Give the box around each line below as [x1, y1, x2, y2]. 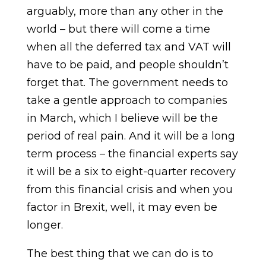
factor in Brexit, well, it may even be [26, 201, 217, 214]
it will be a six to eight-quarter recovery [26, 165, 236, 178]
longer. [26, 218, 63, 232]
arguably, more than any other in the [26, 5, 223, 18]
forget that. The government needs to [26, 76, 228, 89]
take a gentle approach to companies [26, 94, 227, 107]
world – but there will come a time [26, 23, 210, 36]
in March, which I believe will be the [26, 112, 218, 125]
